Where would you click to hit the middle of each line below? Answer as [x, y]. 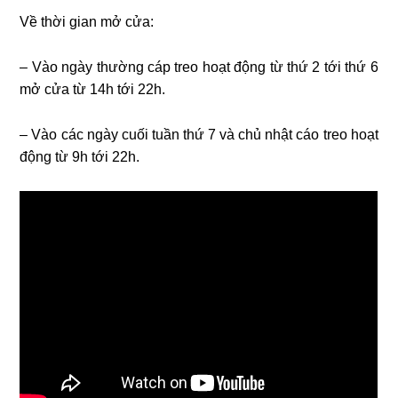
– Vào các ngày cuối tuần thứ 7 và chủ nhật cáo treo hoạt [199, 134]
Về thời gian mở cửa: [87, 21]
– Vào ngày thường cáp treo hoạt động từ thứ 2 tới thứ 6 [199, 67]
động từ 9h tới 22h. [80, 156]
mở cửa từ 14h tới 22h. [93, 89]
